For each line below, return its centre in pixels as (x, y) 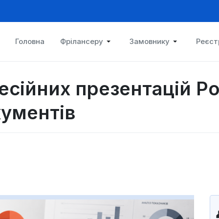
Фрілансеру (82, 42)
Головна (30, 42)
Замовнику (150, 42)
